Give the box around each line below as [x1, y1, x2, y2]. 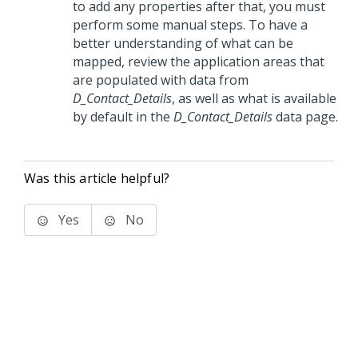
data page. [272, 108, 338, 126]
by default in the [73, 108, 173, 126]
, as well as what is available [172, 89, 336, 108]
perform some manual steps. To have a [73, 16, 308, 34]
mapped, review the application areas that [73, 53, 324, 71]
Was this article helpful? [24, 169, 169, 188]
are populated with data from [73, 71, 249, 89]
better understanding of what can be [73, 34, 293, 53]
